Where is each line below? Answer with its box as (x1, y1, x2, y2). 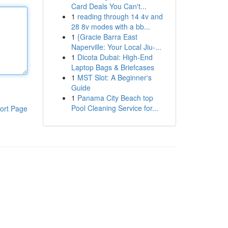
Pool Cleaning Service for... (71, 103, 158, 113)
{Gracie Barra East (77, 32, 137, 42)
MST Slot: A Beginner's (77, 72, 152, 82)
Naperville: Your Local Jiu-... (71, 42, 161, 52)
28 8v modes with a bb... (71, 21, 150, 32)
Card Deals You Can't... (71, 1, 147, 11)
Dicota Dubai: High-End (77, 52, 153, 62)
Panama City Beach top (77, 93, 153, 103)
